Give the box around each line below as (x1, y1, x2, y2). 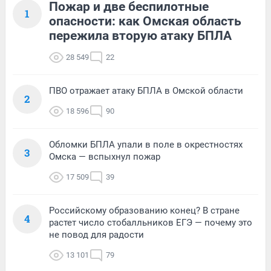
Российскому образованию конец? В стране (49, 204, 240, 216)
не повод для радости (49, 229, 144, 240)
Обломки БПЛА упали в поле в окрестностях (49, 139, 243, 150)
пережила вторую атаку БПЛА (49, 28, 232, 43)
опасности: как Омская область (49, 13, 241, 28)
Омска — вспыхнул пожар (49, 151, 160, 162)
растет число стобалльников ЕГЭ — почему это (49, 217, 252, 228)
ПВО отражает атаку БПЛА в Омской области (49, 85, 243, 96)
